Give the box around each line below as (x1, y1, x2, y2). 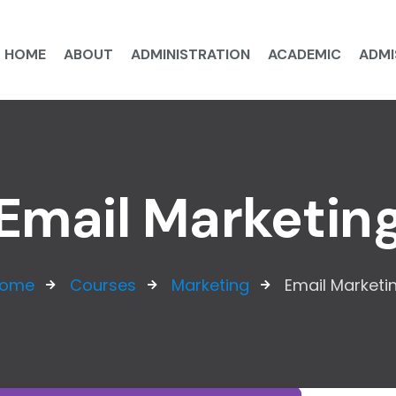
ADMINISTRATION (130, 45, 250, 64)
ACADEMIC (267, 45, 341, 64)
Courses (70, 274, 136, 296)
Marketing (171, 274, 249, 296)
